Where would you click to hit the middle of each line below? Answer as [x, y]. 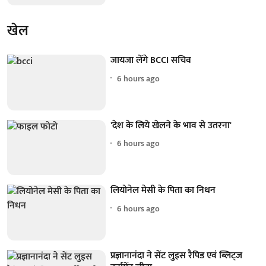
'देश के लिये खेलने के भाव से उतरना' [171, 125]
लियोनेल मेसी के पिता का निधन [163, 191]
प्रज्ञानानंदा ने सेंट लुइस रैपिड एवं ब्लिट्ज [177, 255]
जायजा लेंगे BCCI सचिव [151, 60]
